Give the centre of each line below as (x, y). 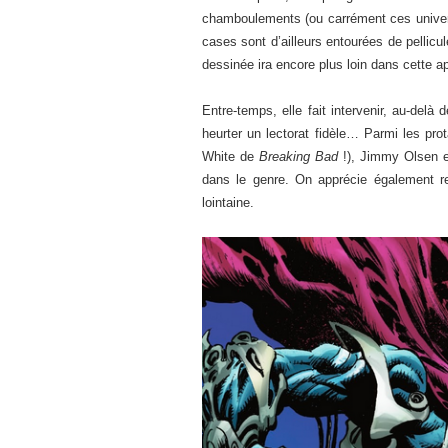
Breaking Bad (298, 156)
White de (230, 156)
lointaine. (228, 202)
